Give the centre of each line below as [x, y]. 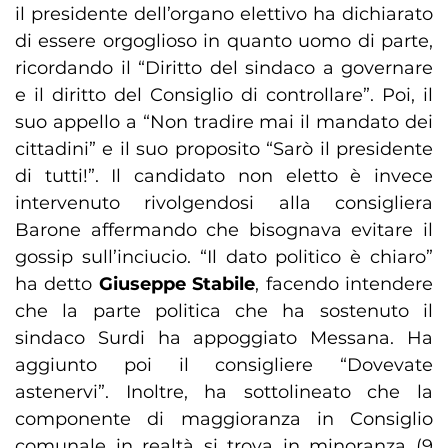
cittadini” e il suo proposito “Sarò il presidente [224, 149]
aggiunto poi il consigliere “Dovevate [224, 365]
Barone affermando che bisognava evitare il [224, 230]
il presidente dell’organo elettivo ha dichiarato [224, 14]
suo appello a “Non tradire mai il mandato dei [224, 122]
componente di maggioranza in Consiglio [224, 419]
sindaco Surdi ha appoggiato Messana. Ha [224, 338]
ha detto [57, 284]
